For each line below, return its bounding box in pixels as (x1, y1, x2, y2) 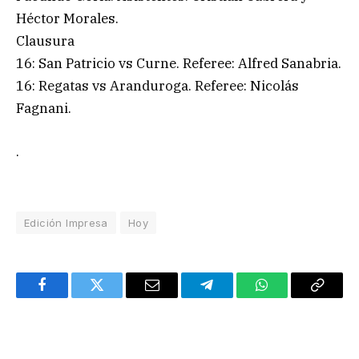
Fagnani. (16, 99, 71, 118)
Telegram (205, 289, 260, 305)
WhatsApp (260, 289, 323, 305)
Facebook (40, 289, 97, 305)
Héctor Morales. (16, 10, 119, 28)
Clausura (16, 32, 75, 50)
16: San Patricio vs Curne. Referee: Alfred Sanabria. (16, 54, 341, 73)
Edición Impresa (24, 216, 108, 230)
